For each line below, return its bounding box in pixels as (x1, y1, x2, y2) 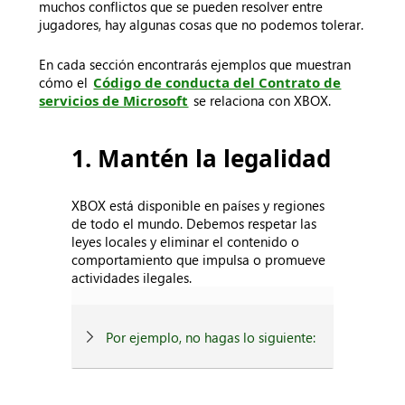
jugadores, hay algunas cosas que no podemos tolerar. (39, 15, 364, 33)
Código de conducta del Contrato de (93, 73, 342, 91)
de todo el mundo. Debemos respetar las (71, 214, 317, 232)
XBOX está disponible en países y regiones (71, 196, 325, 214)
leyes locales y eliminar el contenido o (71, 232, 300, 250)
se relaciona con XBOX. (190, 91, 332, 109)
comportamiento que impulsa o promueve (71, 250, 326, 268)
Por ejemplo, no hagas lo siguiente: (106, 328, 316, 346)
